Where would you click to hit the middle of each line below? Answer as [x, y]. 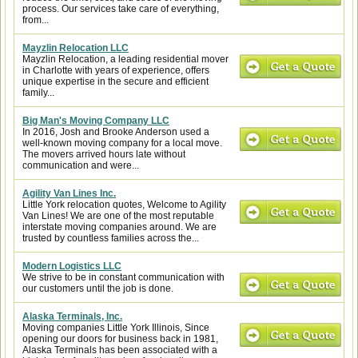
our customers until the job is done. [98, 288]
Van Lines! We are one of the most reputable [118, 216]
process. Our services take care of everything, [121, 9]
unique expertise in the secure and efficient [115, 82]
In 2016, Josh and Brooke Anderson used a [116, 132]
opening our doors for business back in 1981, [120, 339]
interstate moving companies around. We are [119, 227]
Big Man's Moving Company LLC [96, 121]
